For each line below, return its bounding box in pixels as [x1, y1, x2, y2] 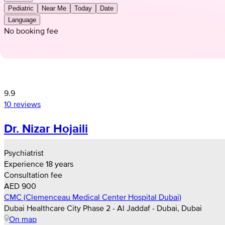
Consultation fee [4, 170, 62, 179]
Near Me [42, 4, 66, 12]
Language [8, 16, 36, 24]
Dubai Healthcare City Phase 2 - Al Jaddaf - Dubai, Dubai [4, 203, 202, 212]
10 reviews [4, 99, 41, 108]
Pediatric [8, 4, 34, 12]
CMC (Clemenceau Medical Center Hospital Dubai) [4, 192, 181, 201]
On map [9, 214, 37, 223]
